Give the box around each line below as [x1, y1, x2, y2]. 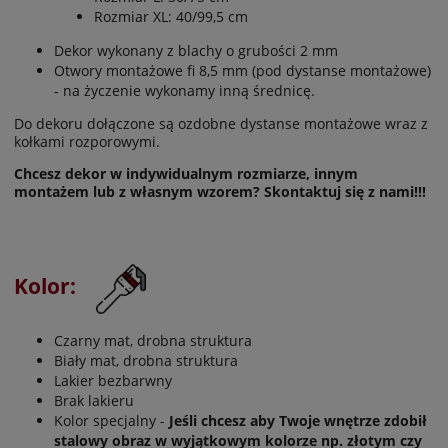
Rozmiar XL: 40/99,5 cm [94, 6, 248, 26]
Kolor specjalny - [54, 411, 169, 431]
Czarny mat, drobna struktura [54, 331, 252, 351]
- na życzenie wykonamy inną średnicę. [54, 80, 315, 100]
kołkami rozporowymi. [14, 131, 160, 151]
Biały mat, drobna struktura [54, 351, 238, 371]
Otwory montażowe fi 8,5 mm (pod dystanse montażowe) [54, 60, 431, 80]
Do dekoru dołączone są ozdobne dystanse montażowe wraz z [14, 113, 428, 133]
